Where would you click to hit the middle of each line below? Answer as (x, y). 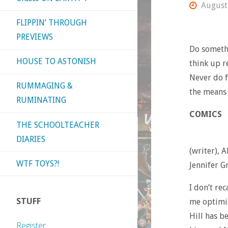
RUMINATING (41, 100)
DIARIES (31, 139)
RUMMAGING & (45, 86)
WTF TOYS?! (38, 163)
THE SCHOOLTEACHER (58, 125)
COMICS (205, 114)
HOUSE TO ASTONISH (56, 62)
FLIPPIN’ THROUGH (52, 22)
